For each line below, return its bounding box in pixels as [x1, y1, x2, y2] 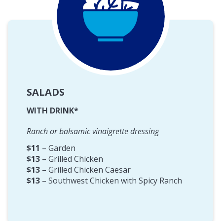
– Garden [40, 142, 75, 153]
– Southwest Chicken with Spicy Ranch [40, 175, 182, 186]
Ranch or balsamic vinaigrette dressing [27, 125, 159, 137]
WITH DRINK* [27, 105, 78, 116]
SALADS [27, 85, 65, 99]
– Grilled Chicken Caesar [40, 164, 131, 175]
